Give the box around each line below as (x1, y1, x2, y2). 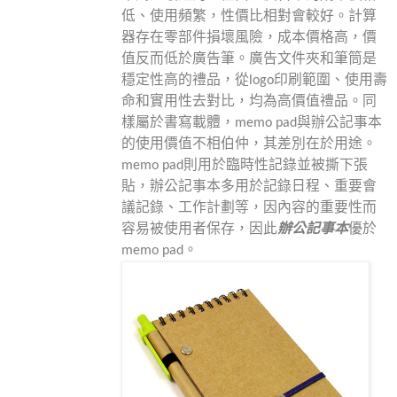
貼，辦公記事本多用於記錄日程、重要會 (121, 179, 377, 194)
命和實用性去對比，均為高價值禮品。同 (121, 94, 377, 109)
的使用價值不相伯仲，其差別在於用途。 (121, 136, 377, 152)
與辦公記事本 (296, 115, 382, 130)
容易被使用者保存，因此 (121, 222, 277, 237)
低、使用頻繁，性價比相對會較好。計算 (121, 9, 377, 24)
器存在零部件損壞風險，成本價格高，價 (121, 30, 377, 45)
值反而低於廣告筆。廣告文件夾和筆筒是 (121, 51, 377, 66)
